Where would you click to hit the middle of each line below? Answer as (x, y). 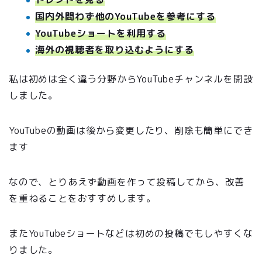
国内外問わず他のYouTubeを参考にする (125, 16)
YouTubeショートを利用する (101, 33)
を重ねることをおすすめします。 (82, 199)
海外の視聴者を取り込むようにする (115, 50)
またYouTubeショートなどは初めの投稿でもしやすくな (131, 234)
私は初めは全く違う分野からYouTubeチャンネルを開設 (131, 79)
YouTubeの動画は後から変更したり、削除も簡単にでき (131, 131)
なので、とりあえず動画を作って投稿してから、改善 (127, 182)
